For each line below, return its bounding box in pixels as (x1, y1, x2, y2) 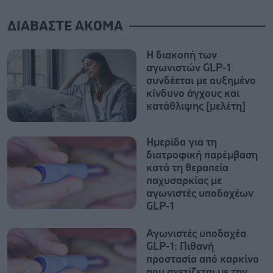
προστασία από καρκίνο (146, 253, 259, 265)
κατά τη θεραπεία (146, 162, 229, 174)
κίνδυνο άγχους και (146, 88, 239, 99)
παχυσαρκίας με (146, 175, 222, 186)
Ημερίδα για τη (146, 136, 217, 148)
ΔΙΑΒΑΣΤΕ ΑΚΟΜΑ (7, 19, 123, 33)
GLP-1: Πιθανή (146, 241, 214, 252)
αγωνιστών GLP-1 (146, 62, 231, 74)
